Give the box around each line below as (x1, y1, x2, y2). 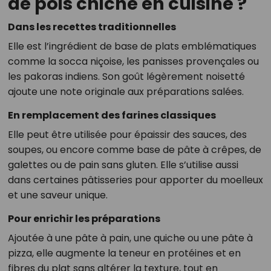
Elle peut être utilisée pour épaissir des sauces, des (7, 128, 247, 142)
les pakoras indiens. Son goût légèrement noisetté (7, 70, 245, 84)
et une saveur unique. (7, 188, 108, 203)
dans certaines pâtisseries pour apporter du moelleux (7, 173, 263, 188)
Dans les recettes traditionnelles (7, 20, 176, 34)
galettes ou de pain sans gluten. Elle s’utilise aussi (7, 158, 238, 172)
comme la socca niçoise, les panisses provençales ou (7, 54, 259, 69)
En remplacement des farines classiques (7, 108, 216, 123)
